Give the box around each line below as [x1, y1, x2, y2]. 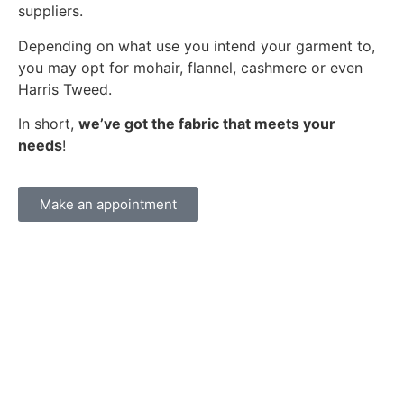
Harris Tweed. [18, 79, 112, 98]
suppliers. [18, 2, 83, 21]
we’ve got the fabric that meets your [78, 114, 335, 133]
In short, [18, 114, 78, 133]
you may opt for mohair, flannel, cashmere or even [18, 58, 363, 77]
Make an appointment [40, 196, 177, 214]
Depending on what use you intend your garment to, [18, 36, 375, 55]
